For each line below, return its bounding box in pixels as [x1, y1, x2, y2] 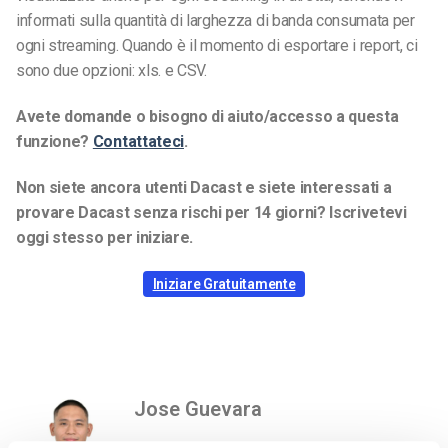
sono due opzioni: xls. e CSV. [16, 61, 207, 81]
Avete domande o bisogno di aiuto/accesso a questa [16, 107, 399, 127]
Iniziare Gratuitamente [152, 275, 296, 292]
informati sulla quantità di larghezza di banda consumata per [16, 11, 415, 31]
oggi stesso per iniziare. [16, 227, 193, 247]
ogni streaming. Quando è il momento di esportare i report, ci [16, 36, 418, 56]
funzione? [16, 132, 93, 152]
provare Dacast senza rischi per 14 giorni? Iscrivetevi [16, 202, 407, 222]
